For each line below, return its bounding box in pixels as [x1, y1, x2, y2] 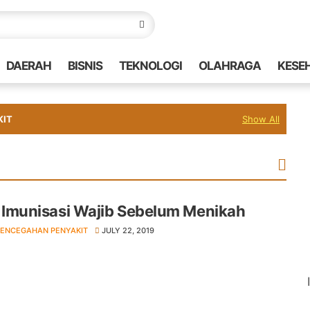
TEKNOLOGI [119, 59, 182, 73]
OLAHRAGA [199, 59, 261, 73]
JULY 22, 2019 [102, 226, 155, 235]
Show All [241, 113, 280, 125]
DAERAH [6, 59, 51, 73]
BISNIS [68, 59, 102, 73]
